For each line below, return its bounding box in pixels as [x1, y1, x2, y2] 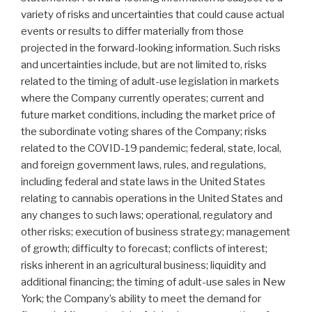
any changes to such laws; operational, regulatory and [21, 209, 272, 222]
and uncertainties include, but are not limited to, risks [21, 58, 267, 72]
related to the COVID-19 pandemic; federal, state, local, [21, 142, 281, 155]
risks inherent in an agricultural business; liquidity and [21, 259, 266, 272]
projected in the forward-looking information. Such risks [21, 42, 281, 55]
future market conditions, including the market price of [21, 109, 275, 122]
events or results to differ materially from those [21, 25, 244, 38]
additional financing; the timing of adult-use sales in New [21, 276, 286, 289]
